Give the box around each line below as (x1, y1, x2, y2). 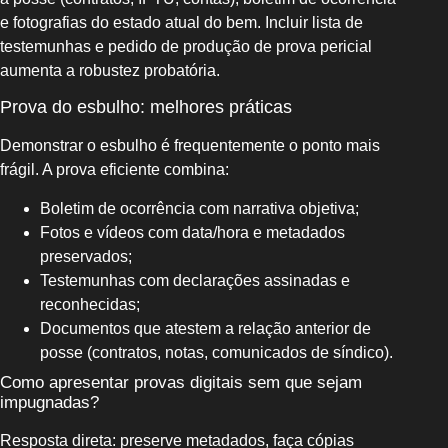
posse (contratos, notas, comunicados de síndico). (40, 343, 393, 361)
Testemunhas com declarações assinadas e (40, 271, 350, 289)
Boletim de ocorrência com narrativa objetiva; (40, 199, 359, 217)
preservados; (40, 247, 132, 265)
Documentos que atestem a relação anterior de (40, 319, 371, 337)
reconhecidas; (40, 295, 140, 313)
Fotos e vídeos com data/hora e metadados (40, 223, 345, 241)
